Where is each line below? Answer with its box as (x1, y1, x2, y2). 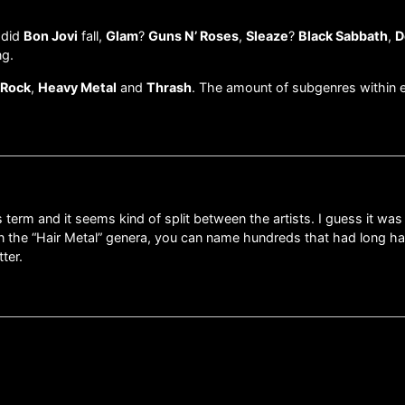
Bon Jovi (24, 28, 78, 44)
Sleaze (246, 28, 288, 44)
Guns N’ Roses (148, 28, 239, 44)
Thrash (146, 79, 192, 95)
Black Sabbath (298, 28, 388, 44)
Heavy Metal (38, 79, 117, 95)
